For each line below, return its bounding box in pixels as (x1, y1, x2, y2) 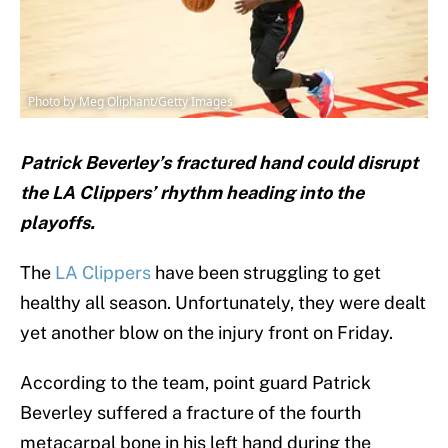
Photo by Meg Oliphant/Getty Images (28, 93, 233, 111)
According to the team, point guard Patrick (20, 372, 371, 394)
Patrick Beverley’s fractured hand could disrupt (20, 152, 418, 174)
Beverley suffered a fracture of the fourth (20, 402, 361, 424)
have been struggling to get (151, 262, 381, 284)
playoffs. (20, 212, 95, 234)
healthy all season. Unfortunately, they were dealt (20, 292, 426, 314)
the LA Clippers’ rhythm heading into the (20, 182, 364, 204)
